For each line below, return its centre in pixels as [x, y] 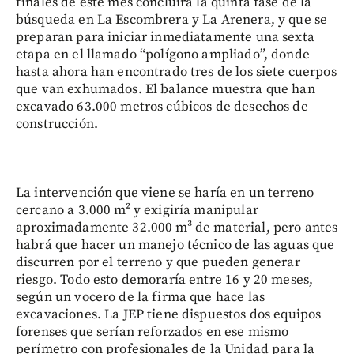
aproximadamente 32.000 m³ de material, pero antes [177, 228]
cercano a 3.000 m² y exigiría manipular [137, 211]
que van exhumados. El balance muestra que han [166, 90]
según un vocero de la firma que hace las [140, 298]
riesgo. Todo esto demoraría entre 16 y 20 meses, [165, 280]
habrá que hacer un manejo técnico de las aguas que [175, 245]
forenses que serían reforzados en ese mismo [153, 332]
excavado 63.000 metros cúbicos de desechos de [162, 107]
